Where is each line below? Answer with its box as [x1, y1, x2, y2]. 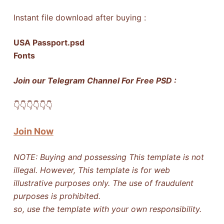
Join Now [13, 125, 53, 136]
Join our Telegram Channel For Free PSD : [13, 75, 176, 85]
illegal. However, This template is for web [13, 164, 170, 175]
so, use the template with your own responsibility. [13, 203, 201, 214]
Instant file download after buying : [13, 12, 146, 22]
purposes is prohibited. [13, 190, 100, 201]
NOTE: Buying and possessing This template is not [13, 151, 204, 162]
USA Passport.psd [13, 37, 84, 47]
